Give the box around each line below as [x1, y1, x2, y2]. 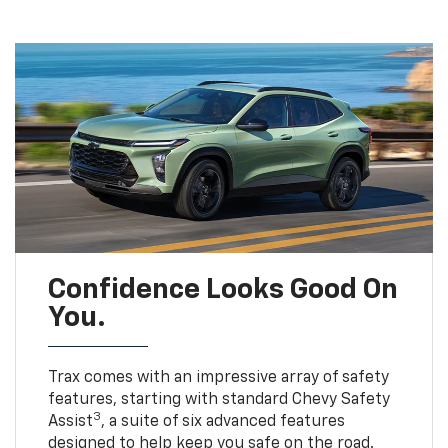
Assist [47, 414, 93, 431]
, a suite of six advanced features [100, 414, 345, 431]
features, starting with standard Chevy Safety [47, 392, 390, 409]
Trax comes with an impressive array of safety [47, 370, 389, 387]
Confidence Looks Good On [47, 276, 398, 305]
